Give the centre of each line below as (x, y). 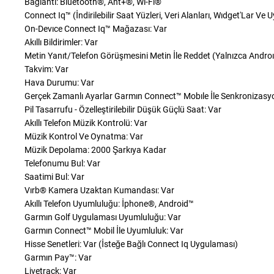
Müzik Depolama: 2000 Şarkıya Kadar (95, 150)
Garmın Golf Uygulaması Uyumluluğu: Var (103, 217)
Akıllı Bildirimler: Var (61, 42)
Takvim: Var (46, 69)
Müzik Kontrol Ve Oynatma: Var (84, 136)
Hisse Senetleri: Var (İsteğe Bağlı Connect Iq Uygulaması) (131, 244)
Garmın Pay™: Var (58, 257)
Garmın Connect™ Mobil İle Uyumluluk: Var (104, 231)
